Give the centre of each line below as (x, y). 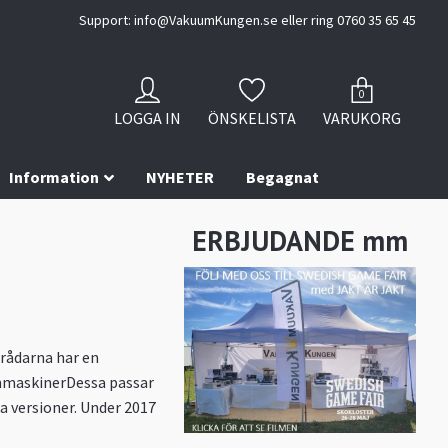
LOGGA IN (147, 117)
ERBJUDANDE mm (300, 241)
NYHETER (179, 177)
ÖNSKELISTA (252, 117)
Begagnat (282, 177)
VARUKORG (362, 117)
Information (54, 177)
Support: (106, 19)
